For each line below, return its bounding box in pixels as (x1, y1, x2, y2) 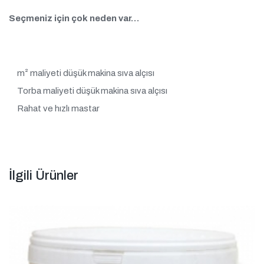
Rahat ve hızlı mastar (17, 103, 100, 113)
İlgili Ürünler (9, 169, 78, 183)
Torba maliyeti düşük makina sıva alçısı (17, 85, 167, 95)
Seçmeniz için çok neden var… (9, 13, 139, 23)
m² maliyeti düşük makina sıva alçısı (17, 68, 154, 78)
